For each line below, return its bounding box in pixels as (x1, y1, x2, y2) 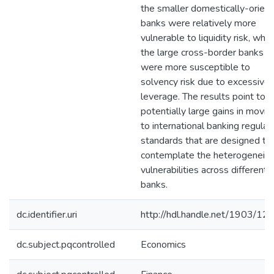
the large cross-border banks (141, 46, 264, 59)
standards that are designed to (141, 134, 272, 147)
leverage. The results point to (141, 90, 265, 103)
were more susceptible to (141, 61, 250, 74)
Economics (141, 238, 186, 251)
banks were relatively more (141, 17, 256, 30)
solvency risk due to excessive (141, 75, 270, 89)
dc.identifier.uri (17, 208, 77, 221)
